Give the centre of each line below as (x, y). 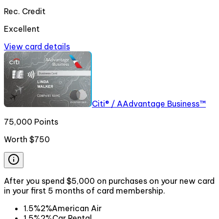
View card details (37, 47)
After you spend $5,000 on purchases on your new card (109, 181)
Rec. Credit (25, 11)
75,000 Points (31, 121)
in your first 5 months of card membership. (85, 190)
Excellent (22, 29)
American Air (77, 208)
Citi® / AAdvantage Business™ (149, 104)
